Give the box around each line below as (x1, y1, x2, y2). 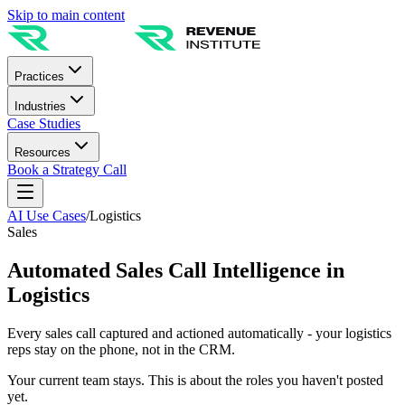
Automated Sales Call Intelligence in (7, 258, 344, 282)
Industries (14, 99, 66, 113)
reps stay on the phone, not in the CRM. (7, 341, 235, 357)
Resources (14, 146, 71, 159)
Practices (14, 70, 64, 83)
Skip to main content (7, 7, 125, 23)
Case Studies (7, 116, 80, 131)
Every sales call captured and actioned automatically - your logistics (7, 325, 391, 341)
